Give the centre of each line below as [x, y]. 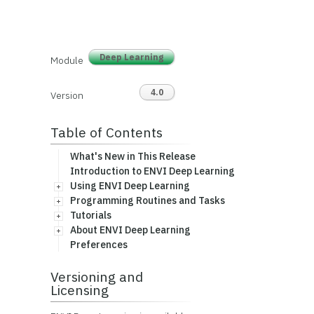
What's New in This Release [132, 156]
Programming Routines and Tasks [147, 200]
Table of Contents [106, 132]
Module [67, 60]
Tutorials [90, 215]
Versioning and [96, 277]
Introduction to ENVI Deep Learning [152, 171]
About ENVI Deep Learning [130, 230]
